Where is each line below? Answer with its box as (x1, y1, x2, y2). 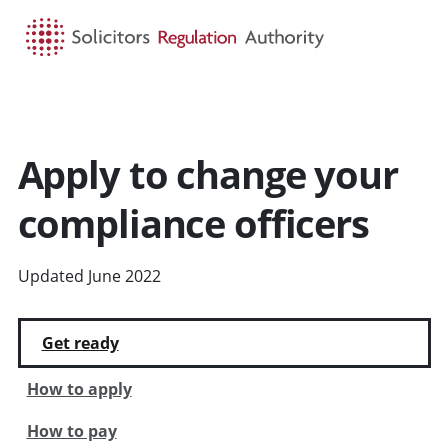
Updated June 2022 (17, 264, 161, 287)
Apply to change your (17, 147, 398, 200)
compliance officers (17, 196, 369, 249)
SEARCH (211, 96, 267, 116)
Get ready (41, 331, 119, 354)
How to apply (26, 377, 132, 400)
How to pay (26, 419, 117, 442)
